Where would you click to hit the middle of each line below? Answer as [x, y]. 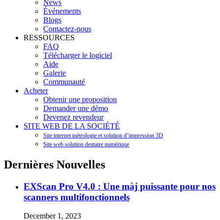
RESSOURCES [49, 37]
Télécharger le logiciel [78, 55]
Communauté [64, 82]
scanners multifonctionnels [77, 197]
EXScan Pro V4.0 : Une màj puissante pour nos [120, 186]
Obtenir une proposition [80, 99]
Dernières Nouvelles [55, 164]
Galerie [55, 73]
